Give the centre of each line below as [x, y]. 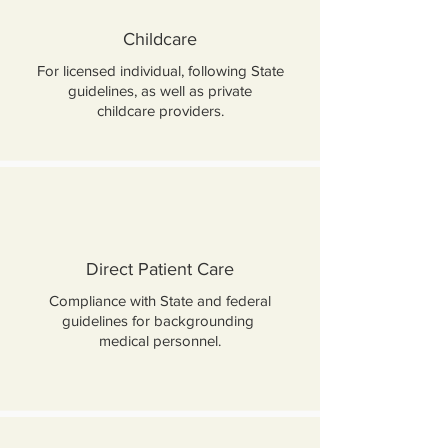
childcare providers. [160, 110]
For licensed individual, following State [160, 70]
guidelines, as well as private [160, 90]
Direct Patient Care [160, 269]
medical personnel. [160, 340]
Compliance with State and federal [160, 300]
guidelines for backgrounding [160, 320]
